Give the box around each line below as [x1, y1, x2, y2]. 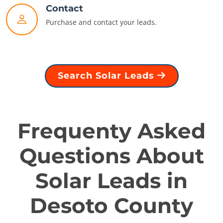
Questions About [19, 143, 204, 169]
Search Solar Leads [57, 70, 157, 82]
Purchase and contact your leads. [46, 17, 157, 27]
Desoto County [30, 193, 193, 219]
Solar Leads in [35, 168, 188, 194]
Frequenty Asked [17, 118, 206, 144]
